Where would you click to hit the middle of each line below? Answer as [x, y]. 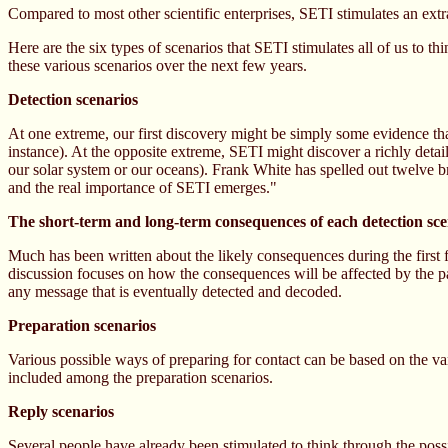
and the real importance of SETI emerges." [142, 187]
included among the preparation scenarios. [140, 377]
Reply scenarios [61, 411]
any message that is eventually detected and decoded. [175, 291]
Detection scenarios [73, 99]
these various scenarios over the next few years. [157, 65]
